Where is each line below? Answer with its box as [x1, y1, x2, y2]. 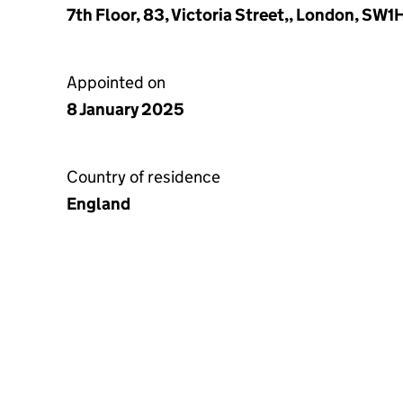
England [67, 193, 130, 214]
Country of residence [67, 166, 220, 187]
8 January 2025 [67, 99, 184, 120]
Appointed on [67, 72, 166, 93]
